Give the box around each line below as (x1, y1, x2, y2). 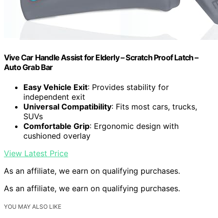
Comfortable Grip (23, 121, 90, 131)
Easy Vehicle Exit (23, 82, 88, 92)
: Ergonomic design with (90, 121, 179, 131)
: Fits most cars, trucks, (111, 101, 197, 111)
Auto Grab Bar (4, 62, 53, 72)
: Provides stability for (88, 82, 169, 92)
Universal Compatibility (23, 101, 111, 111)
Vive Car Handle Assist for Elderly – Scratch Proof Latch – (4, 52, 199, 62)
